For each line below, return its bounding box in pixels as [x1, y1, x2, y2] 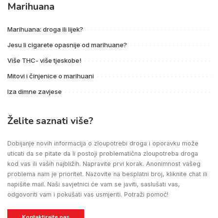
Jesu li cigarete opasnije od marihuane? [7, 41, 127, 49]
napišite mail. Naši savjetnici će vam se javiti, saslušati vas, [7, 181, 180, 188]
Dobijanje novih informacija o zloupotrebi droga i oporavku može [7, 140, 199, 147]
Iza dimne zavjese [7, 88, 62, 96]
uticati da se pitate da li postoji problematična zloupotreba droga [7, 150, 198, 158]
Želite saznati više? [7, 114, 93, 128]
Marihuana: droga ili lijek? [7, 25, 83, 34]
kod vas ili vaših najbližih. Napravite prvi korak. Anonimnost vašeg [7, 160, 200, 168]
